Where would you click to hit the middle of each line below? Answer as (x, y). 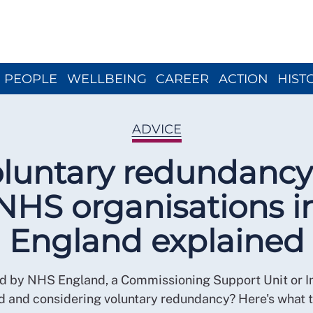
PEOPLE (31, 79)
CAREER (182, 79)
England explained (156, 241)
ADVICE (156, 129)
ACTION (243, 79)
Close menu (188, 8)
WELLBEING (107, 79)
